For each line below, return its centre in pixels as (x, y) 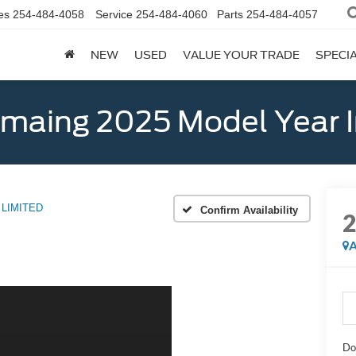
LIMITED (22, 208)
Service (114, 15)
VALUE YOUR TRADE (241, 55)
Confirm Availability (249, 210)
